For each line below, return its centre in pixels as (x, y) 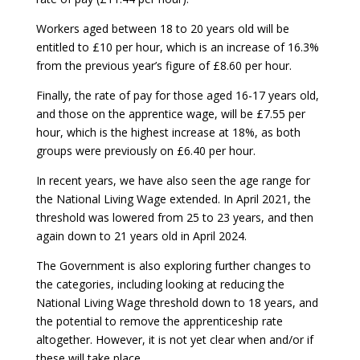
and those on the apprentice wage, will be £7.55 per (170, 114)
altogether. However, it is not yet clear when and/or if (174, 340)
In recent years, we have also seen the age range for (173, 181)
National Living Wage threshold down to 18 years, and (177, 303)
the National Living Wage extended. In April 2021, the (173, 199)
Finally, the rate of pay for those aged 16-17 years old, (177, 96)
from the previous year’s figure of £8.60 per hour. (164, 66)
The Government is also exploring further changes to (173, 266)
